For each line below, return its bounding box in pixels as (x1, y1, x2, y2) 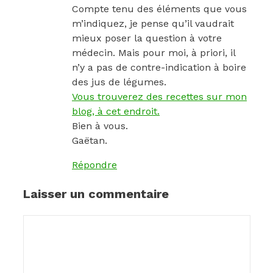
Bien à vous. (72, 120, 128, 132)
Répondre (72, 159, 117, 171)
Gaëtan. (72, 135, 107, 147)
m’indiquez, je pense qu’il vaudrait (72, 18, 234, 30)
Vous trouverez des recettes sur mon (72, 91, 247, 103)
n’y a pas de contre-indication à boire (72, 62, 246, 74)
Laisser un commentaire (23, 186, 169, 202)
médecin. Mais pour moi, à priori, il (72, 47, 235, 59)
